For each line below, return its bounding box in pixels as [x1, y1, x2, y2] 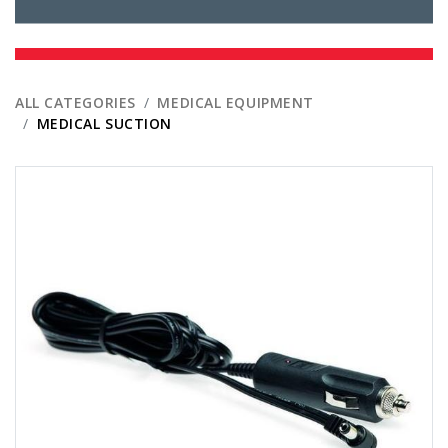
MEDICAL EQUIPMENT [157, 92, 314, 112]
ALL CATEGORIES [15, 92, 136, 112]
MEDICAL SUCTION [36, 113, 172, 133]
